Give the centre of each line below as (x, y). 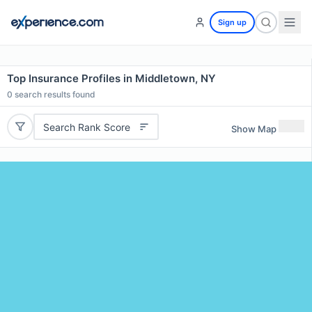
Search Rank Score (86, 127)
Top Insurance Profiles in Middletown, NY (111, 78)
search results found (54, 94)
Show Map (254, 128)
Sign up (232, 22)
